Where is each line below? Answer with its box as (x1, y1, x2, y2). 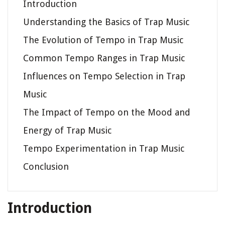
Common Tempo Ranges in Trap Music (23, 52, 185, 63)
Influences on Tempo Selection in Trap (23, 70, 185, 81)
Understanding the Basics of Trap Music (23, 16, 189, 27)
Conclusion (23, 161, 69, 172)
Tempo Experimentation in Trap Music (23, 143, 184, 154)
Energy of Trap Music (23, 125, 111, 136)
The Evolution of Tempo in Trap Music (23, 34, 183, 45)
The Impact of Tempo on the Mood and (23, 106, 190, 118)
